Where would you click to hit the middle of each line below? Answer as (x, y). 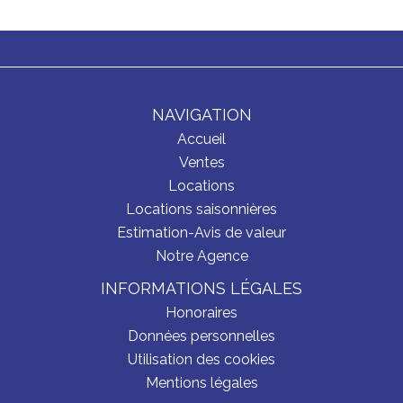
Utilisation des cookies (201, 359)
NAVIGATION (201, 115)
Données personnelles (201, 336)
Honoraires (201, 313)
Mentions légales (201, 383)
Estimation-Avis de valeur (201, 233)
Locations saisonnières (201, 209)
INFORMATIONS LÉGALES (201, 288)
